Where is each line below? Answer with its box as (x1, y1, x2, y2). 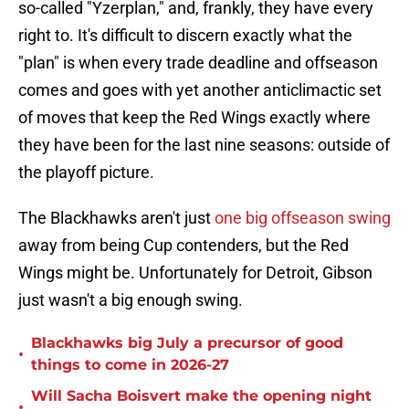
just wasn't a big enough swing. (18, 290, 243, 310)
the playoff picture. (18, 163, 154, 183)
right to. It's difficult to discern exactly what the (18, 26, 352, 46)
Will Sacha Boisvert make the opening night (31, 387, 372, 405)
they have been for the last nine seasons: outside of (18, 135, 390, 155)
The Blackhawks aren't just (18, 208, 215, 228)
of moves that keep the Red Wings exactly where (18, 108, 371, 128)
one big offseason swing (215, 208, 391, 228)
